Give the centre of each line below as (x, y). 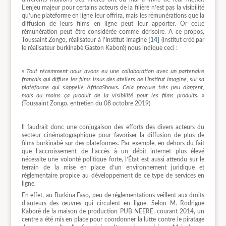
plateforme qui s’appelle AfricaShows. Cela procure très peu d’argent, (113, 88)
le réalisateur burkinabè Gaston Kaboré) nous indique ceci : (99, 48)
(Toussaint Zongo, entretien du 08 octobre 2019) (86, 104)
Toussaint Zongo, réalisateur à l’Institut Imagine (85, 40)
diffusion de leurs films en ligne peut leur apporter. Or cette (113, 23)
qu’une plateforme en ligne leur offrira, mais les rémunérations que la (113, 15)
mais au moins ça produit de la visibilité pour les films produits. (110, 96)
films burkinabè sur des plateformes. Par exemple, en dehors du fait (113, 143)
